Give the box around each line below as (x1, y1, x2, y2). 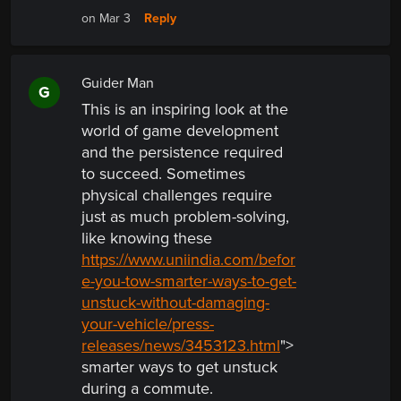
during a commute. (81, 379, 213, 399)
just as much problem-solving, (81, 207, 289, 227)
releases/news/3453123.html (81, 336, 280, 356)
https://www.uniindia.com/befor (81, 250, 295, 270)
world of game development (81, 121, 278, 141)
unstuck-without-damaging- (81, 293, 269, 313)
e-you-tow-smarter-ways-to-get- (81, 271, 296, 292)
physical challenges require (81, 185, 272, 206)
